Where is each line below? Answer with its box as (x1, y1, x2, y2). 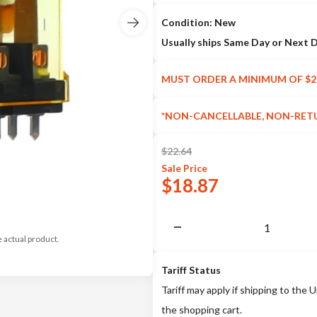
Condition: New (161, 16, 236, 28)
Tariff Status (161, 264, 221, 276)
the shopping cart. (161, 304, 242, 316)
